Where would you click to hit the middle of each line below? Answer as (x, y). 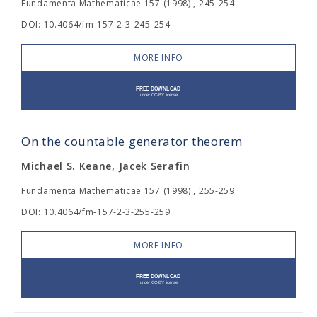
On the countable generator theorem (132, 142)
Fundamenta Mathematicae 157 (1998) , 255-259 (128, 191)
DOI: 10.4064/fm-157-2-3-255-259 (96, 212)
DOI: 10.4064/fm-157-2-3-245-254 (96, 25)
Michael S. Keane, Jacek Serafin (106, 166)
